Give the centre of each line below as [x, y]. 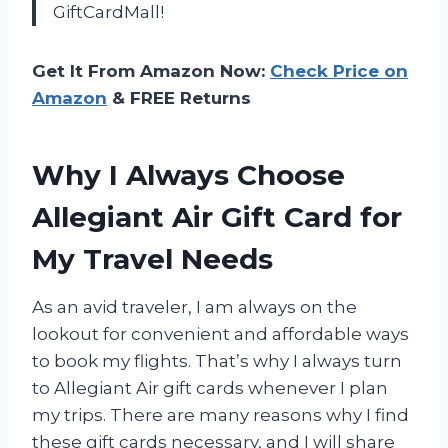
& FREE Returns [179, 97]
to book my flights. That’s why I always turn [217, 360]
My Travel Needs [152, 258]
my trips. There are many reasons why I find [220, 414]
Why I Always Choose [188, 174]
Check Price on [339, 70]
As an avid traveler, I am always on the [194, 306]
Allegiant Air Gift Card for [217, 216]
